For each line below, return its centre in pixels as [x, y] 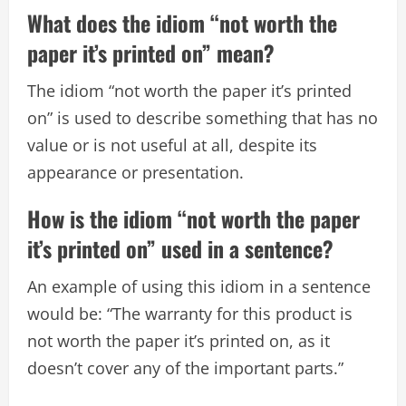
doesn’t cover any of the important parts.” [185, 368]
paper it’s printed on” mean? [151, 53]
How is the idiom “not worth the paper [193, 219]
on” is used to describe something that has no [203, 118]
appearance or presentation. [135, 173]
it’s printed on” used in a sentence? [180, 249]
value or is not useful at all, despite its [172, 145]
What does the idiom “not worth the [182, 23]
